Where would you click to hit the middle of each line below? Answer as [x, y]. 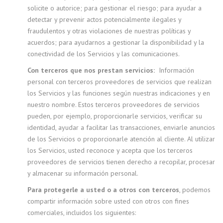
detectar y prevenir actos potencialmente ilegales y [104, 19]
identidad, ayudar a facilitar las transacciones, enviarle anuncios [121, 127]
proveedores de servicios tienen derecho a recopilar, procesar [121, 162]
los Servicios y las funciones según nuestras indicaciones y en [119, 93]
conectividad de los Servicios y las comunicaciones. [104, 54]
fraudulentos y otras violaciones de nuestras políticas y [109, 31]
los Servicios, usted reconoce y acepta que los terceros [110, 150]
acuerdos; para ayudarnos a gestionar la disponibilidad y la [116, 42]
